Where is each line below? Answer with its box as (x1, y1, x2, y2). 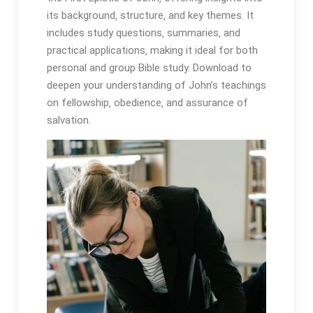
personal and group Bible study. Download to (46, 61, 252, 74)
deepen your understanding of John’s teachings (46, 78, 266, 92)
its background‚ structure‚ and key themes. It (46, 8, 254, 22)
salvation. (46, 113, 91, 126)
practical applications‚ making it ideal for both (46, 43, 258, 57)
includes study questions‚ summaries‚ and (46, 26, 240, 39)
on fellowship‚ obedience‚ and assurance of (46, 96, 248, 109)
